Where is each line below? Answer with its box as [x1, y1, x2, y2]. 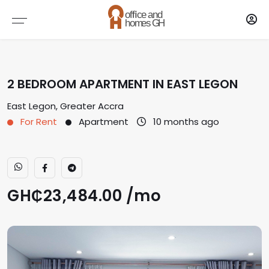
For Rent [18, 115, 57, 128]
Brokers [86, 10, 128, 25]
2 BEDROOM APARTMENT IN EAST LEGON [7, 76, 238, 92]
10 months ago [151, 115, 219, 128]
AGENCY [12, 94, 43, 104]
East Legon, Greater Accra [7, 100, 124, 112]
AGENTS [12, 64, 41, 74]
